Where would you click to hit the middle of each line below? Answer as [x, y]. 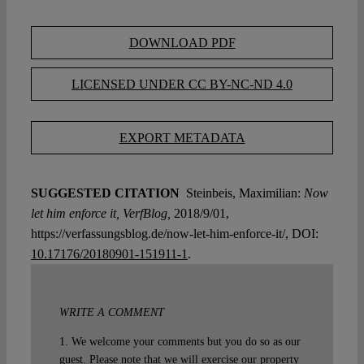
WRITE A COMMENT [111, 313]
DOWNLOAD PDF [182, 43]
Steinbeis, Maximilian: [241, 193]
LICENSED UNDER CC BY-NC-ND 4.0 [182, 84]
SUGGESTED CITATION [106, 193]
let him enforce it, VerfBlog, [100, 214]
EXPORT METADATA [182, 138]
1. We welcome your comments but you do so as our [180, 342]
